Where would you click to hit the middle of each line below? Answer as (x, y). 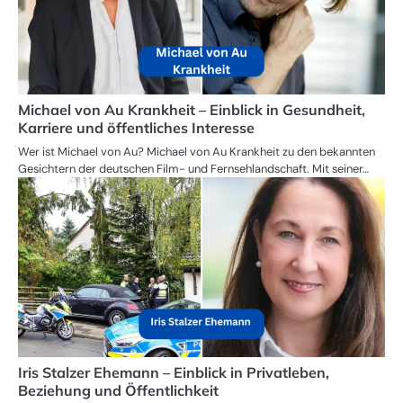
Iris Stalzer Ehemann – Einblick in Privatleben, (174, 372)
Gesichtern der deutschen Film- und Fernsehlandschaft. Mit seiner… (193, 168)
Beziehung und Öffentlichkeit (118, 390)
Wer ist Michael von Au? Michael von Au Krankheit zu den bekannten (197, 151)
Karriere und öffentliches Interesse (136, 127)
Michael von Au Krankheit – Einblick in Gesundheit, (192, 109)
